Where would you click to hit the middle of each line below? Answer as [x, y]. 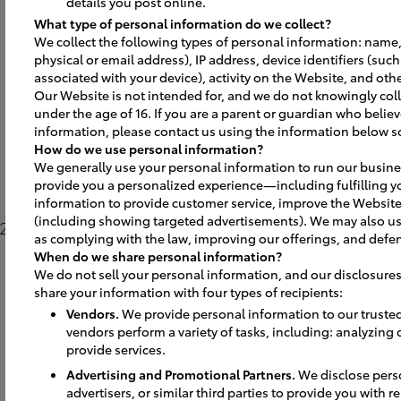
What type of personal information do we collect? [183, 23]
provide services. [116, 349]
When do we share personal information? [158, 256]
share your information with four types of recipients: [188, 292]
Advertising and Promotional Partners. [182, 374]
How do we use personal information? [149, 149]
